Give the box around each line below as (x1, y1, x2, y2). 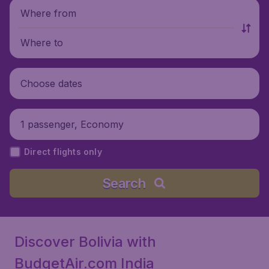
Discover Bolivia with (14, 233, 156, 250)
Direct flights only (24, 147, 102, 157)
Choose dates (20, 77, 82, 89)
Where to (20, 36, 63, 49)
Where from (20, 7, 76, 19)
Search (101, 175, 146, 191)
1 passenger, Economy (20, 118, 124, 130)
